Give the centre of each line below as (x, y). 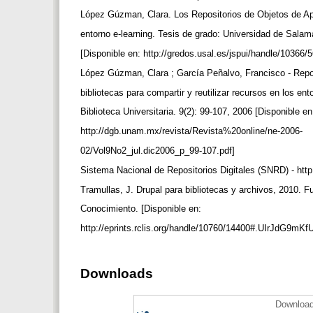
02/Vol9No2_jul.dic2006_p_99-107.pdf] (159, 151)
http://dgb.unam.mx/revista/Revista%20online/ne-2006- (193, 131)
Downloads (117, 274)
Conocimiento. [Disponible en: (142, 209)
